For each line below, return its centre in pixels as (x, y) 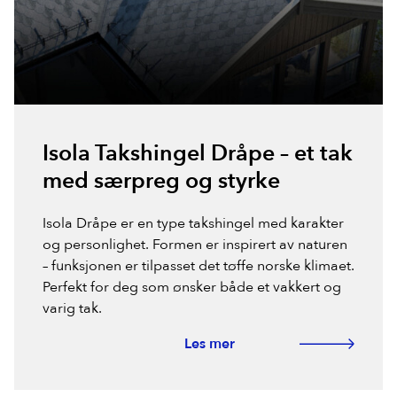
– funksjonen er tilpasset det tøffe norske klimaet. (198, 266)
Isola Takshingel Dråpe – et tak (198, 154)
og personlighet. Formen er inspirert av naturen (195, 245)
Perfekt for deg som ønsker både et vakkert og (192, 288)
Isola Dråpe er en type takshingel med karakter (193, 224)
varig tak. (72, 309)
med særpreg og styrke (161, 181)
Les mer (210, 344)
